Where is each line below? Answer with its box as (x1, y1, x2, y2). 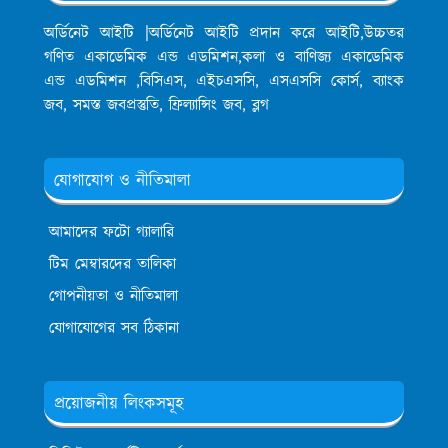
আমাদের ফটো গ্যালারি (49, 221, 174, 245)
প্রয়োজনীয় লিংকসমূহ (54, 392, 184, 417)
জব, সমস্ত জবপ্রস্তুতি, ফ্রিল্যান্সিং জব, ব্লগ (44, 94, 269, 118)
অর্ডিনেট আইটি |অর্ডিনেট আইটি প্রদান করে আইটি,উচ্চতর (44, 22, 404, 46)
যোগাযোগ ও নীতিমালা (54, 169, 191, 194)
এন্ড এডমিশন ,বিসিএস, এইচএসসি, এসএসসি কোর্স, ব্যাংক (44, 70, 404, 94)
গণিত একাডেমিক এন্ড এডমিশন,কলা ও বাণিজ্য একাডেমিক (44, 46, 404, 70)
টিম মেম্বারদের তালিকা (49, 253, 176, 277)
